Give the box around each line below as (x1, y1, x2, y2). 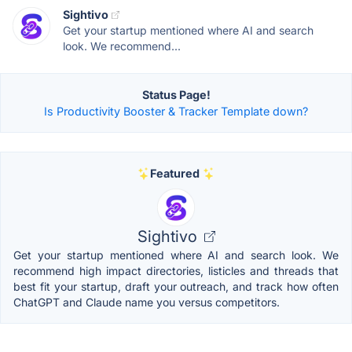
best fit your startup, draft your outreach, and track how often (13, 280, 339, 293)
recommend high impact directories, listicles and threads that (13, 264, 339, 277)
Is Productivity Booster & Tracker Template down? (44, 104, 308, 118)
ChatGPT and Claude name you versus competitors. (13, 295, 280, 309)
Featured (149, 167, 200, 180)
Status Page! (141, 88, 211, 101)
